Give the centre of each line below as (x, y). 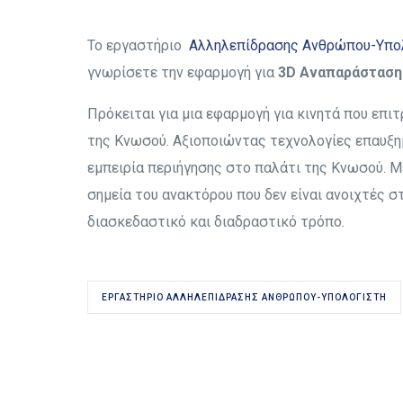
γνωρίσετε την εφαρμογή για (183, 72)
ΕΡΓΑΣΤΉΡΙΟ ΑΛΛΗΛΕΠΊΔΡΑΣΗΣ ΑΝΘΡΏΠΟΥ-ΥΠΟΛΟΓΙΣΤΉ (244, 297)
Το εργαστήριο (138, 45)
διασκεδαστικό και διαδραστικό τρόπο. (216, 222)
